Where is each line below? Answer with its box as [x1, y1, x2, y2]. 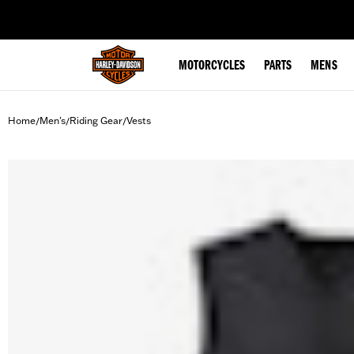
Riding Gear [70, 115, 122, 126]
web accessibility [97, 5, 173, 17]
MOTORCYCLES [179, 59, 245, 73]
